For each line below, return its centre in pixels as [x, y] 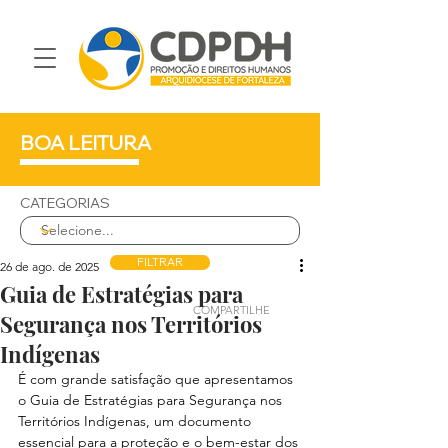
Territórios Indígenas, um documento [136, 421]
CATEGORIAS [65, 203]
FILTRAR [160, 262]
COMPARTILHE [231, 310]
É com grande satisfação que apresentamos [157, 379]
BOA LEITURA [85, 142]
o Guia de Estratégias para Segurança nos [152, 400]
